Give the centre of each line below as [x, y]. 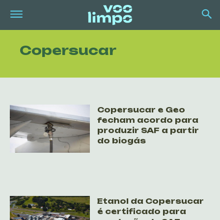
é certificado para [142, 212]
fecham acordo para [148, 120]
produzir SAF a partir [148, 131]
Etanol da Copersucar [151, 201]
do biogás [122, 141]
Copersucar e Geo [141, 110]
